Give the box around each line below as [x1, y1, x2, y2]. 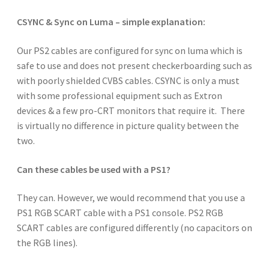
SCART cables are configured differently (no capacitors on [16, 222, 252, 234]
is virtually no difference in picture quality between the [16, 119, 239, 132]
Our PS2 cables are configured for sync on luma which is [16, 44, 243, 57]
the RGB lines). [16, 237, 77, 249]
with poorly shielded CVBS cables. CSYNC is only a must [16, 74, 240, 87]
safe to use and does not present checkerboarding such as [16, 59, 252, 72]
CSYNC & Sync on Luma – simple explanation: [16, 16, 205, 28]
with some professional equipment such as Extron [16, 89, 222, 102]
